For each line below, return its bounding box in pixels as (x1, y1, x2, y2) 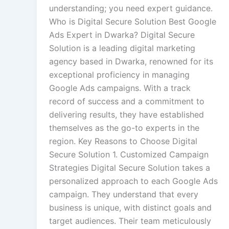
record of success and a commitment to (49, 96, 204, 107)
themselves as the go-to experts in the (49, 123, 199, 133)
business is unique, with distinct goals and (49, 202, 212, 213)
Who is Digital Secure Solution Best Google (49, 16, 216, 27)
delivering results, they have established (49, 109, 204, 120)
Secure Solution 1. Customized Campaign (49, 149, 209, 160)
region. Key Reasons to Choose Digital (49, 136, 197, 147)
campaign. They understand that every (49, 189, 198, 200)
